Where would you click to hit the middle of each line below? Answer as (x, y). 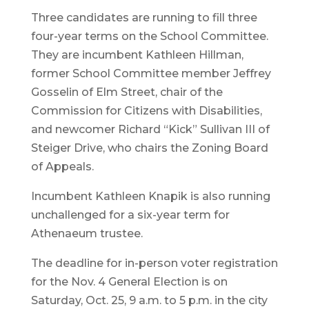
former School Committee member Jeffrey (151, 73)
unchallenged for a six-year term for (130, 215)
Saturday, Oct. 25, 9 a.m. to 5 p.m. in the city (149, 300)
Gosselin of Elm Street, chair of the (127, 92)
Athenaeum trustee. (87, 233)
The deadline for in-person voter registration (154, 263)
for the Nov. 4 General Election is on (129, 281)
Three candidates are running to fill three (144, 17)
